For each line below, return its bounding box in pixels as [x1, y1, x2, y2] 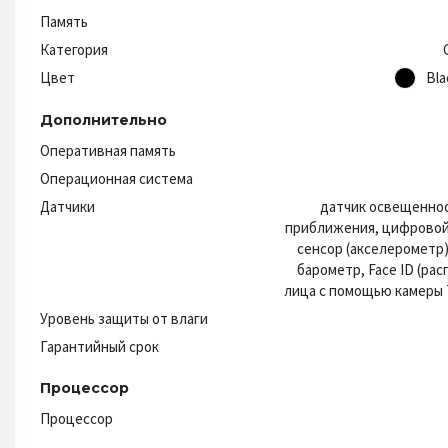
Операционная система [40, 168, 193, 188]
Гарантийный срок [40, 336, 159, 356]
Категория [40, 39, 108, 59]
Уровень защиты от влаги [40, 308, 208, 328]
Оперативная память [40, 140, 176, 160]
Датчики [40, 196, 95, 216]
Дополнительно [40, 110, 167, 129]
